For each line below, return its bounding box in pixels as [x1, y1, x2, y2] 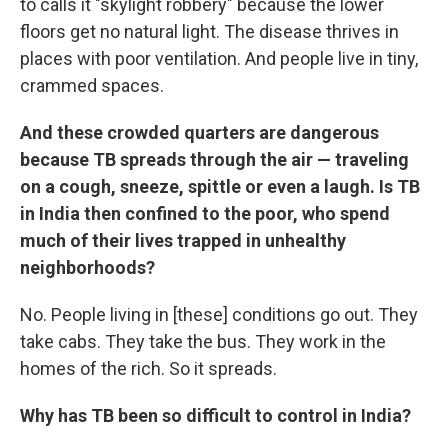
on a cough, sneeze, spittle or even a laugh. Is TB [20, 175, 420, 197]
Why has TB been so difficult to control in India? [20, 404, 411, 426]
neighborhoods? [20, 256, 155, 278]
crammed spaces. [20, 74, 164, 96]
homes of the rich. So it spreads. [20, 357, 277, 379]
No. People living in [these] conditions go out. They [20, 303, 418, 325]
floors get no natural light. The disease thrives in [20, 20, 399, 42]
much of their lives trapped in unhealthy [20, 229, 346, 251]
